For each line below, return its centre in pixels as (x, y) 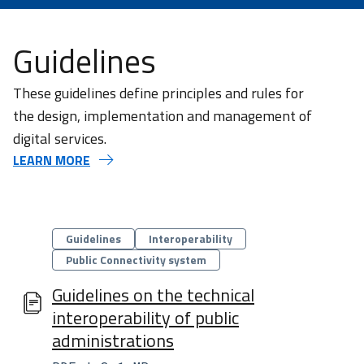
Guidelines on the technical (153, 295)
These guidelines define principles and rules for (158, 93)
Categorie (78, 237)
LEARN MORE (52, 160)
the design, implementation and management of (162, 116)
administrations (113, 340)
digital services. (60, 139)
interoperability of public (145, 318)
